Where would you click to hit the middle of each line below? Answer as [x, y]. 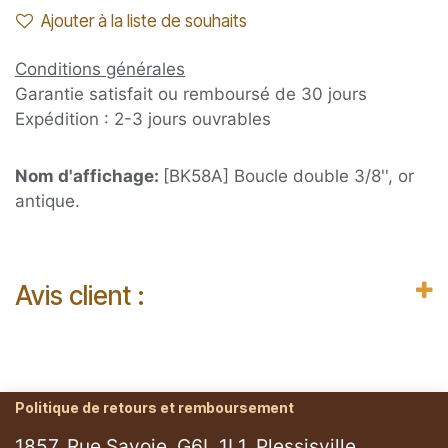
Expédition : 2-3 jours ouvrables [143, 119]
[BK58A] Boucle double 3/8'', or [288, 176]
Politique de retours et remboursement [154, 407]
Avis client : [80, 296]
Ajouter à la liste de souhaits [144, 21]
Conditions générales [100, 69]
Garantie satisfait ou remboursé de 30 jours [191, 94]
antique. [47, 201]
